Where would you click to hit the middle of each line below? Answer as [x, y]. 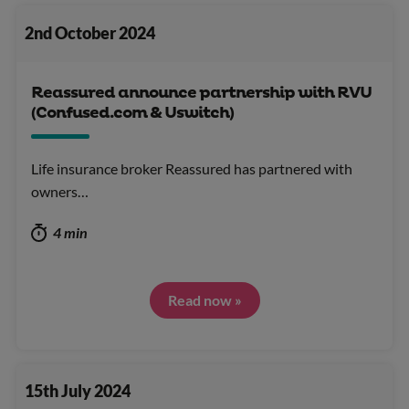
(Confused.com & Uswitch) [132, 113]
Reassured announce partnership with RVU [201, 93]
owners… [60, 191]
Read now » [204, 299]
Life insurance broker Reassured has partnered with [192, 168]
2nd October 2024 [89, 34]
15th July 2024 [77, 392]
